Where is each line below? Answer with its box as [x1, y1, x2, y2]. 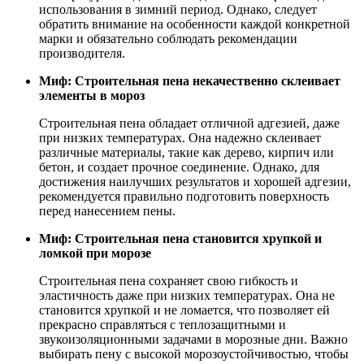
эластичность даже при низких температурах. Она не [39, 288, 335, 302]
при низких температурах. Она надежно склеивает [39, 130, 321, 145]
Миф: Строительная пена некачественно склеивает [39, 73, 340, 88]
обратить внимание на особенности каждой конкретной [39, 16, 350, 31]
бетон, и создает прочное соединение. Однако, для [39, 159, 319, 174]
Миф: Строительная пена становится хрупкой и [39, 231, 322, 245]
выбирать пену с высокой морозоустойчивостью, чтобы [39, 346, 349, 361]
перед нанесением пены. [39, 203, 175, 218]
